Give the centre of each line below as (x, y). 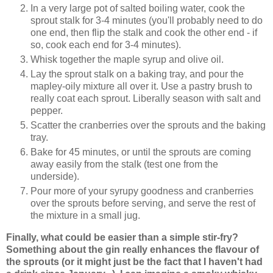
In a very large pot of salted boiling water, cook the (138, 9)
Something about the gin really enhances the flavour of (133, 249)
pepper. (47, 110)
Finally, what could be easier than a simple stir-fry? (122, 237)
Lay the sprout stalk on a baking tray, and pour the (137, 74)
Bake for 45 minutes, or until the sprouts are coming (141, 152)
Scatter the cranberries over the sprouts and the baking (148, 125)
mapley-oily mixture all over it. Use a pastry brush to (141, 86)
